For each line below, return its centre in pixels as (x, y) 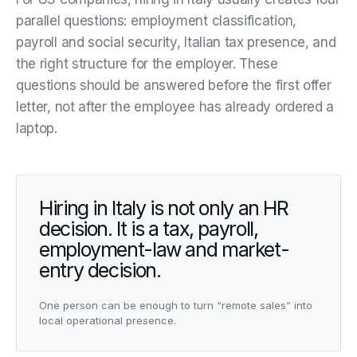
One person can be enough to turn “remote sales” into (176, 305)
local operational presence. (108, 320)
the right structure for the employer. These (147, 63)
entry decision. (100, 270)
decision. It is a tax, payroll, (149, 228)
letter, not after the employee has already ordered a (175, 106)
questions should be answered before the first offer (174, 85)
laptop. (37, 128)
